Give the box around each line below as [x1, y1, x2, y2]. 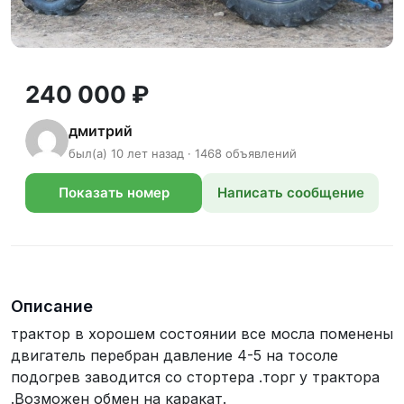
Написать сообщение [216, 184, 364, 201]
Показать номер [58, 184, 170, 201]
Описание [11, 297, 93, 316]
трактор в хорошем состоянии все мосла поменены [11, 325, 393, 343]
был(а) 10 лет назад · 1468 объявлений [69, 145, 297, 161]
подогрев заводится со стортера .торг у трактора [11, 368, 380, 386]
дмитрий [69, 121, 133, 140]
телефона [80, 224, 147, 241]
